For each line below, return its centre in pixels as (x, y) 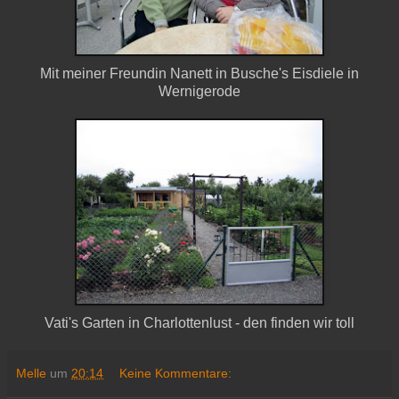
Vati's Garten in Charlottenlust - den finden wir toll (199, 322)
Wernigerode (199, 91)
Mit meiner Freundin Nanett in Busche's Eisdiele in (199, 73)
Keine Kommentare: (176, 373)
